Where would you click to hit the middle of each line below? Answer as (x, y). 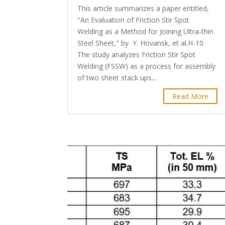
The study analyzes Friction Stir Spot (137, 55)
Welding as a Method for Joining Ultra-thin (146, 32)
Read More (191, 96)
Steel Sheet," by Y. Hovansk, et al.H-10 (141, 43)
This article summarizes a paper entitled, (143, 9)
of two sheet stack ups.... (118, 78)
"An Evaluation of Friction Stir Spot (134, 20)
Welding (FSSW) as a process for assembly (147, 66)
